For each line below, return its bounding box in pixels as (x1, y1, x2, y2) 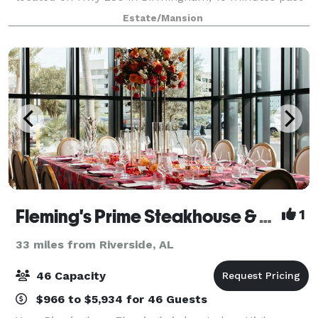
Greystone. (16, 6, 73, 21)
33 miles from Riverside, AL (16, 237, 174, 251)
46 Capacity (33, 268, 106, 283)
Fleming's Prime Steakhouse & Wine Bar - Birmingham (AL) (259, 205, 272, 227)
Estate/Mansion (122, 12, 203, 23)
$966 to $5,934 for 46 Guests (33, 292, 207, 306)
